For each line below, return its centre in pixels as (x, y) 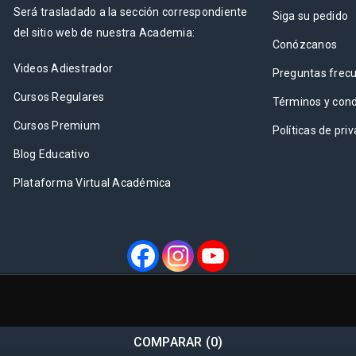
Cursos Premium (57, 125)
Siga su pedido (310, 15)
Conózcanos (305, 44)
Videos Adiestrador (63, 68)
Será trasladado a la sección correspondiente (130, 12)
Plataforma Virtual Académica (92, 182)
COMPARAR (168, 342)
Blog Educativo (52, 154)
